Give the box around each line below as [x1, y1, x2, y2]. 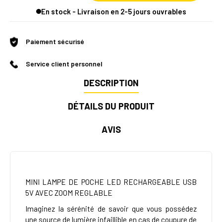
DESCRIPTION [83, 77, 139, 89]
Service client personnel [26, 59, 103, 68]
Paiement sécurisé [26, 37, 84, 46]
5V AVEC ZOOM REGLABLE [25, 188, 112, 198]
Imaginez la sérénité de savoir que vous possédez [25, 204, 197, 214]
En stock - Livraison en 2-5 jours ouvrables [41, 6, 186, 16]
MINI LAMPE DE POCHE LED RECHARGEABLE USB [25, 177, 197, 187]
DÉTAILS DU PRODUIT [67, 101, 155, 112]
